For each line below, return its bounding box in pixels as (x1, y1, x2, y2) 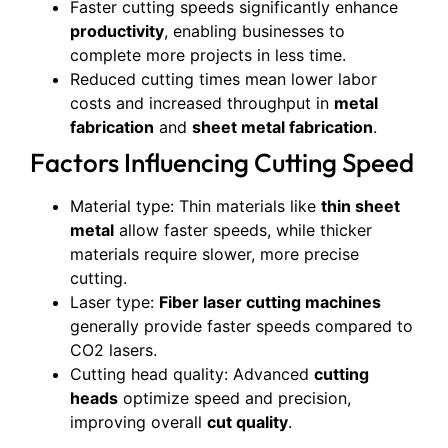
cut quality (207, 412, 288, 432)
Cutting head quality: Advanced (70, 364, 314, 384)
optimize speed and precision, (118, 388, 351, 408)
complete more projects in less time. (70, 45, 346, 65)
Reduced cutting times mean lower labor (70, 69, 377, 89)
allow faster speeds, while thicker (114, 220, 372, 240)
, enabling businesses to (164, 21, 345, 41)
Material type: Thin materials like (70, 196, 321, 216)
